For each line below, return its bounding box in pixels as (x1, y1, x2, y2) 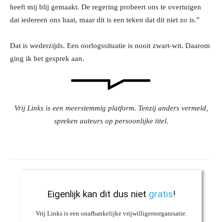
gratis (148, 188, 173, 200)
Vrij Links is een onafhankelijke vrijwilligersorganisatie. (35, 209, 187, 217)
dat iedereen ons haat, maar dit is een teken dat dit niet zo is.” (10, 16, 200, 24)
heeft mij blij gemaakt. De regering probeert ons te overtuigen (10, 3, 201, 11)
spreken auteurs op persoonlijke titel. (54, 116, 168, 125)
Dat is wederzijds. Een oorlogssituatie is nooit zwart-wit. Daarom (10, 42, 210, 50)
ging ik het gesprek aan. (10, 55, 84, 63)
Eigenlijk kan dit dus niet (47, 188, 149, 200)
